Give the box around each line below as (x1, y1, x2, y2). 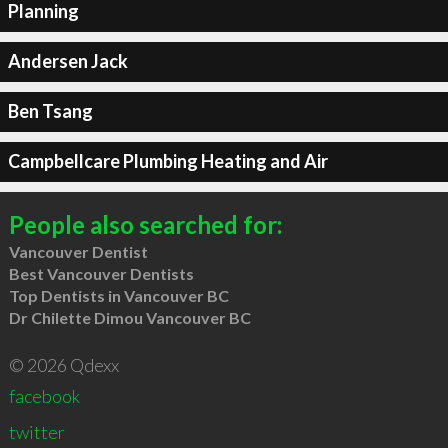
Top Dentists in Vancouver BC (8, 285, 229, 305)
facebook (8, 384, 80, 407)
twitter (8, 420, 65, 443)
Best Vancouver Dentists (8, 263, 194, 283)
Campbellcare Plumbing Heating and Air (7, 150, 328, 172)
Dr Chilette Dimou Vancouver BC (8, 307, 251, 327)
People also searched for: (8, 209, 282, 239)
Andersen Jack (7, 50, 128, 72)
